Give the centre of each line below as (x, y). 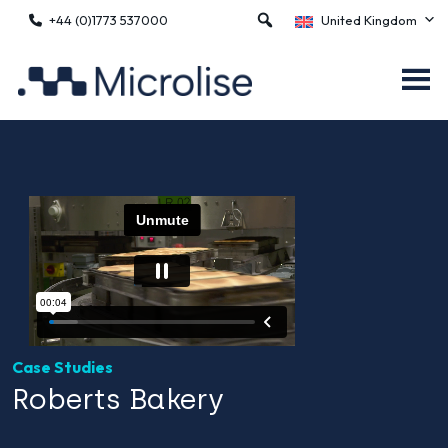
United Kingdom (369, 20)
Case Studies (62, 367)
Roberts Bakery (118, 399)
